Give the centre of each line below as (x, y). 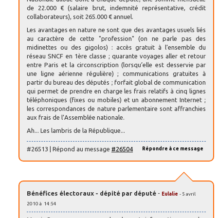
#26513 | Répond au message (69, 149)
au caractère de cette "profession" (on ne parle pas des (116, 38)
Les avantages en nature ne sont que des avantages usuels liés (116, 29)
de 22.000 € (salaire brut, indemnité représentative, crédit (116, 8)
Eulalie (170, 194)
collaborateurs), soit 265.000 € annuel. (80, 16)
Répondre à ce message (173, 149)
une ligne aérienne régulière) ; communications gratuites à (116, 73)
